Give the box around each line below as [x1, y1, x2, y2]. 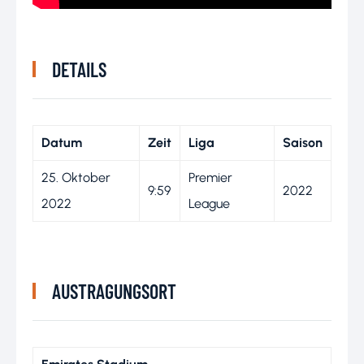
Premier [188, 169, 232, 185]
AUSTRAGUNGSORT [52, 279, 176, 303]
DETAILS [52, 57, 106, 81]
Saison [283, 134, 323, 150]
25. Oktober [41, 169, 110, 185]
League [188, 195, 230, 211]
